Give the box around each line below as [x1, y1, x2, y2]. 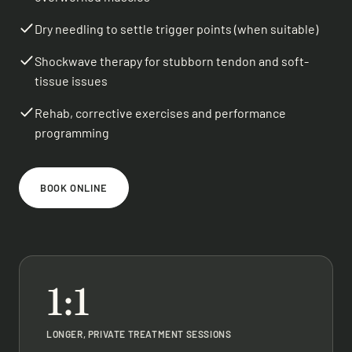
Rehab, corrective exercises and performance [35, 105, 286, 121]
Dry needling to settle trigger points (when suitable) [35, 21, 318, 37]
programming [35, 125, 109, 141]
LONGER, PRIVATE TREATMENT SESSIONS [46, 328, 232, 340]
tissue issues [35, 73, 108, 89]
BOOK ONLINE [40, 181, 108, 195]
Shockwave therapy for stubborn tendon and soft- [35, 53, 309, 69]
